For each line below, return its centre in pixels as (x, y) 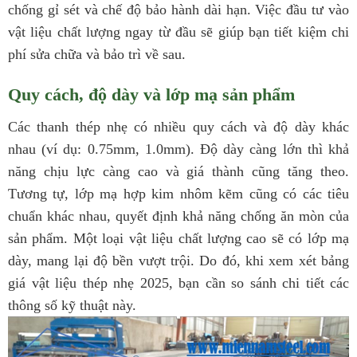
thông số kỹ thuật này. (72, 306)
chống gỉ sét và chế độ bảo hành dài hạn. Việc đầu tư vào (178, 10)
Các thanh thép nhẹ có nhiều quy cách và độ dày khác (178, 127)
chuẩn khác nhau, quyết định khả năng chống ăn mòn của (178, 216)
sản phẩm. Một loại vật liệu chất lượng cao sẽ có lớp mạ (178, 239)
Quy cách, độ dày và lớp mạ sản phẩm (151, 95)
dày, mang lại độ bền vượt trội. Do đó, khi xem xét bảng (178, 261)
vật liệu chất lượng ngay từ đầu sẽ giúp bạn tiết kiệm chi (178, 32)
